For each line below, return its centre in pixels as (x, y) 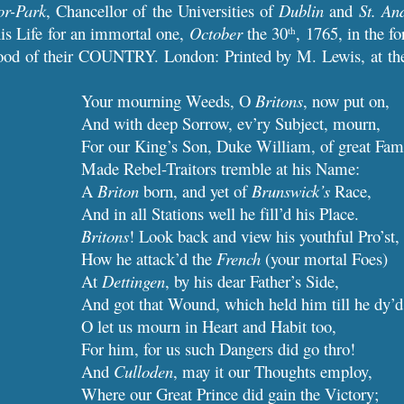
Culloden (144, 371)
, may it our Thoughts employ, (273, 371)
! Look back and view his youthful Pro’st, (265, 236)
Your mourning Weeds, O (169, 101)
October (216, 33)
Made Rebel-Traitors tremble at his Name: (221, 168)
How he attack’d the (149, 258)
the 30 (265, 33)
